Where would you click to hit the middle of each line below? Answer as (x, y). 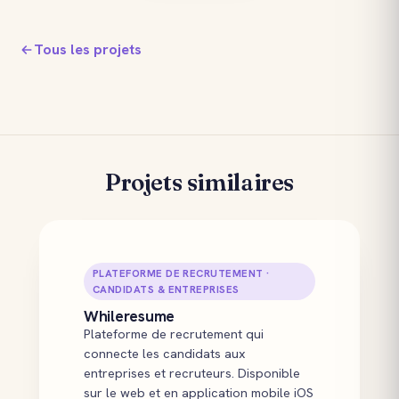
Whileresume (130, 316)
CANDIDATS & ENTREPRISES (166, 289)
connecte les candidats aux (165, 353)
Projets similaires (199, 182)
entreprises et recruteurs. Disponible (192, 372)
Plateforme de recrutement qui (174, 333)
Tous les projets (88, 49)
